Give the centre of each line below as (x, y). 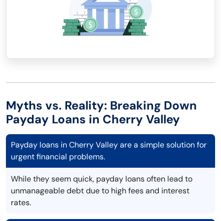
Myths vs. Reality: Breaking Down (101, 106)
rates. (21, 203)
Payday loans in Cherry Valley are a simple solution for (109, 145)
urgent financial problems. (58, 157)
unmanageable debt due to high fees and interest (100, 191)
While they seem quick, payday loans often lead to (102, 179)
